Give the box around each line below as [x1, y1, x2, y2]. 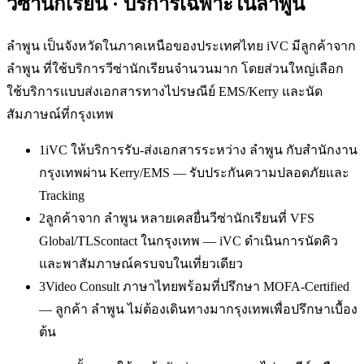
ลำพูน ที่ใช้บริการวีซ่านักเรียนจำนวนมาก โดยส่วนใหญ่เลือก [6, 62, 344, 76]
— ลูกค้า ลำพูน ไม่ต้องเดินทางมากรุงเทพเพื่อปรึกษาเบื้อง [39, 302, 357, 317]
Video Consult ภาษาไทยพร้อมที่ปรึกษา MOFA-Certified [45, 279, 349, 294]
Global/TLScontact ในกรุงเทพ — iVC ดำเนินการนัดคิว [39, 234, 338, 249]
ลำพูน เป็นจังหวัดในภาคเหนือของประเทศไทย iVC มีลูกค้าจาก [6, 39, 356, 54]
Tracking [39, 188, 84, 203]
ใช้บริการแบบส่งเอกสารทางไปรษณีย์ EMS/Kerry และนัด [6, 84, 323, 99]
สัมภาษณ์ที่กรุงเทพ [6, 107, 114, 122]
